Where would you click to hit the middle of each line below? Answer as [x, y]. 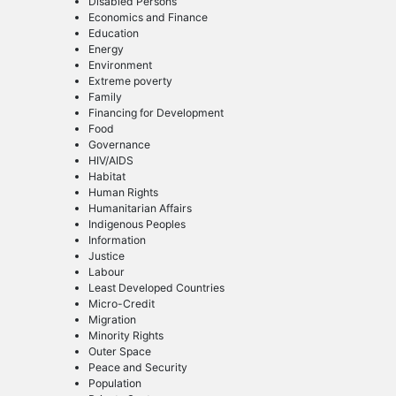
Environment [120, 65]
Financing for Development [156, 113]
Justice [106, 256]
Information [117, 240]
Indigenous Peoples [137, 225]
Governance [119, 145]
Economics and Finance [148, 18]
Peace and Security [137, 368]
